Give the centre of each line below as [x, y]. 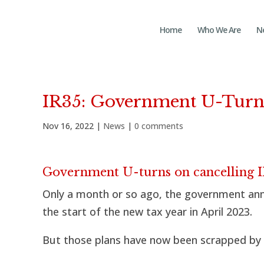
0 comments [159, 126]
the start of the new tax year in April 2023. [147, 212]
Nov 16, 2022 [68, 126]
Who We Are [219, 30]
